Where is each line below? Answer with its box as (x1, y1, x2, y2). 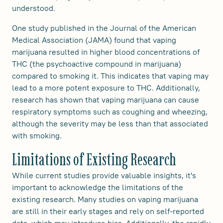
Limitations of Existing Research (12, 149, 176, 170)
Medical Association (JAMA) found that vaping (12, 35, 176, 45)
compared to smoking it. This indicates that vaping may (12, 71, 209, 81)
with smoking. (12, 130, 62, 141)
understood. (12, 3, 55, 13)
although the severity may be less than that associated (12, 118, 208, 129)
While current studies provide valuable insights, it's (12, 170, 196, 181)
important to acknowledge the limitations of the (12, 182, 183, 193)
